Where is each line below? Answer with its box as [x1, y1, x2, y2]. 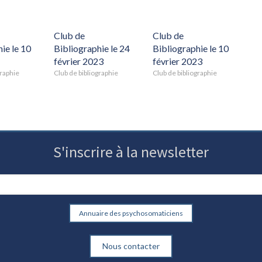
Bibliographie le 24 [54, 42, 130, 54]
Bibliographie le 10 [153, 42, 229, 54]
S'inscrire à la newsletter [53, 142, 209, 161]
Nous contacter [102, 240, 160, 251]
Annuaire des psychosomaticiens [79, 208, 183, 218]
